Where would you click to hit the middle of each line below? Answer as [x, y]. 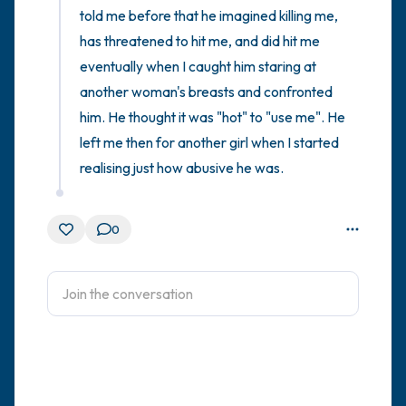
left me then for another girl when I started [209, 142]
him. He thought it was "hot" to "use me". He [213, 117]
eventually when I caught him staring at [198, 66]
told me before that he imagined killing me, [209, 15]
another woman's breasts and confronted [206, 92]
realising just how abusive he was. [182, 168]
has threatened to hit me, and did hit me [200, 41]
